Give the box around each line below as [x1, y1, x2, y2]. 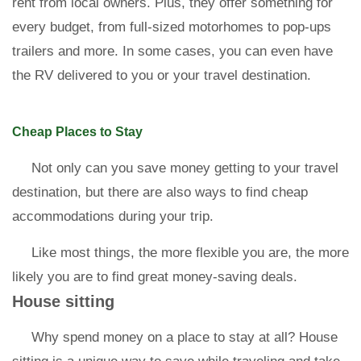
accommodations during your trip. [12, 209, 214, 224]
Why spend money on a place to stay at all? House [31, 330, 338, 345]
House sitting [12, 293, 114, 310]
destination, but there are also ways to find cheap [12, 185, 308, 200]
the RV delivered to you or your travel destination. [12, 68, 315, 83]
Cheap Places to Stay [12, 125, 143, 139]
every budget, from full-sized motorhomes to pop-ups [12, 19, 331, 35]
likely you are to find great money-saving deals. [12, 269, 301, 284]
